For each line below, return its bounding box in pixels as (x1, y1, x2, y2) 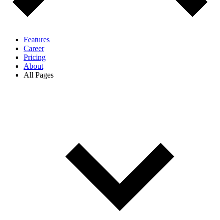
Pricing (24, 53, 46, 61)
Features (24, 35, 50, 44)
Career (24, 44, 44, 53)
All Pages (24, 71, 54, 79)
